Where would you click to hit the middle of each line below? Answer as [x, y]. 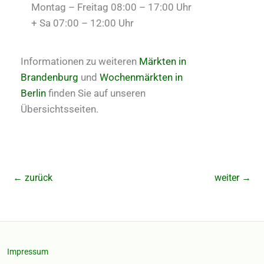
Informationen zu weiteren [80, 61]
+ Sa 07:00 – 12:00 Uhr [82, 23]
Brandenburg [49, 77]
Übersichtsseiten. [60, 109]
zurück [37, 177]
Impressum [28, 252]
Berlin [33, 93]
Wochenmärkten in [141, 77]
